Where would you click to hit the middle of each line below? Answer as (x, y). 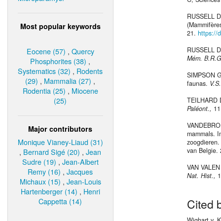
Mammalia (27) (68, 80)
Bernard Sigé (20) (52, 151)
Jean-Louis (84, 181)
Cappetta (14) (60, 201)
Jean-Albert (80, 161)
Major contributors (60, 129)
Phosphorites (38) (58, 61)
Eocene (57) (46, 51)
